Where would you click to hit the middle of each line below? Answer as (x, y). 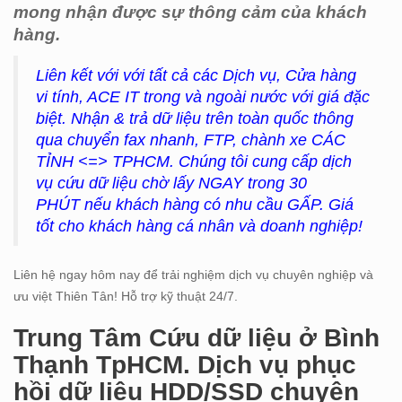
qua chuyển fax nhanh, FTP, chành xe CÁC (191, 140)
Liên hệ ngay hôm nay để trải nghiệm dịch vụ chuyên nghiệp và (193, 275)
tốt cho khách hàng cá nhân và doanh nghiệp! (199, 227)
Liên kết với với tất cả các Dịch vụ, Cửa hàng (196, 76)
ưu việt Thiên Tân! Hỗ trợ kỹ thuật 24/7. (126, 297)
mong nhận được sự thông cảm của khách (190, 13)
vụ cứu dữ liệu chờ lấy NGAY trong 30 (171, 184)
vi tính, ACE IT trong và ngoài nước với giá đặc (203, 97)
